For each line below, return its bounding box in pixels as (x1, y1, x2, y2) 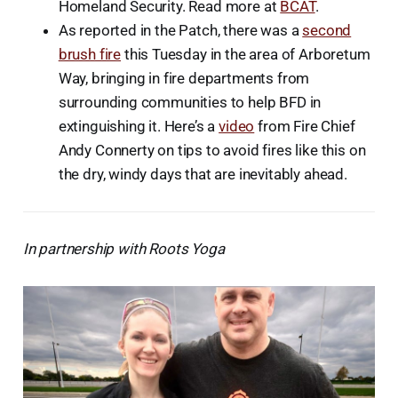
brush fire (58, 45, 122, 64)
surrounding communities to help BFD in (58, 93, 322, 112)
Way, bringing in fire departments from (58, 69, 310, 88)
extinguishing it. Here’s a (58, 117, 219, 136)
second (302, 21, 352, 40)
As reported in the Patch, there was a (58, 21, 303, 40)
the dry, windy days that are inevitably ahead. (58, 165, 347, 184)
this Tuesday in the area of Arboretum (121, 45, 370, 64)
